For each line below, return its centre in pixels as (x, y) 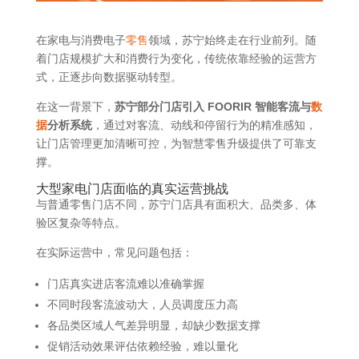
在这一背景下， (75, 107)
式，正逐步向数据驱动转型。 (109, 77)
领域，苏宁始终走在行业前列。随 (232, 40)
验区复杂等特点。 (81, 223)
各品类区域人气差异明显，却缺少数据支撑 (153, 326)
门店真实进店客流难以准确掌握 (125, 284)
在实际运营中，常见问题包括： (114, 253)
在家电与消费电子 (81, 40)
